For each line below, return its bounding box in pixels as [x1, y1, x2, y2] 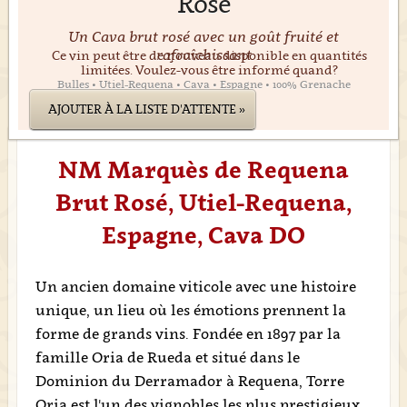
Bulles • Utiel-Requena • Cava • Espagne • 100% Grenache [56, 77, 351, 91]
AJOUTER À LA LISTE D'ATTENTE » [47, 102, 245, 116]
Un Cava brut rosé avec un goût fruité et [68, 27, 339, 45]
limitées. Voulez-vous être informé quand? [80, 62, 338, 77]
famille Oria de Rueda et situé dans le [35, 348, 300, 366]
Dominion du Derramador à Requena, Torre [35, 372, 344, 390]
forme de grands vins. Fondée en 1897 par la [35, 324, 341, 342]
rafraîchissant [155, 45, 252, 64]
